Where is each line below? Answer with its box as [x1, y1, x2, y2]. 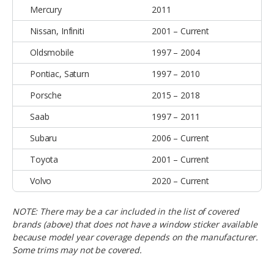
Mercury [30, 3, 62, 15]
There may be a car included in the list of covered [40, 205, 240, 217]
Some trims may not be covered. [12, 243, 144, 256]
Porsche [30, 89, 62, 101]
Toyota [30, 153, 59, 165]
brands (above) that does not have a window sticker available [12, 218, 257, 230]
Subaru [30, 131, 57, 144]
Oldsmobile [30, 46, 74, 58]
